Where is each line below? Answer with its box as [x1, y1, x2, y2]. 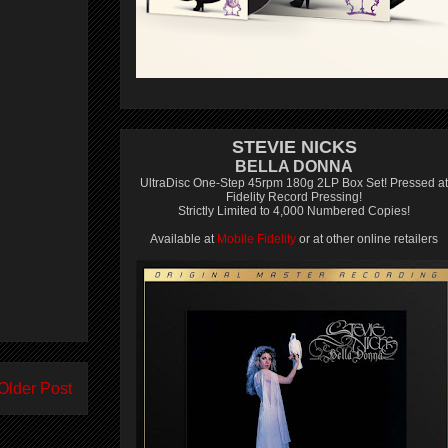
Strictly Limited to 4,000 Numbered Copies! [178, 204, 410, 218]
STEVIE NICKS [231, 137, 357, 157]
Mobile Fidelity [217, 232, 296, 246]
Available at [150, 232, 217, 246]
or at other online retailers [296, 232, 438, 246]
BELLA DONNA [235, 158, 353, 175]
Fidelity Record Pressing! [226, 190, 362, 204]
